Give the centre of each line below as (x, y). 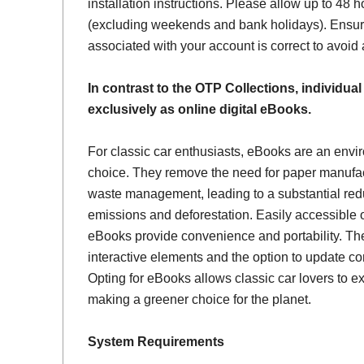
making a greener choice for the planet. (199, 300)
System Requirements (156, 342)
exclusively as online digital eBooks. (199, 110)
